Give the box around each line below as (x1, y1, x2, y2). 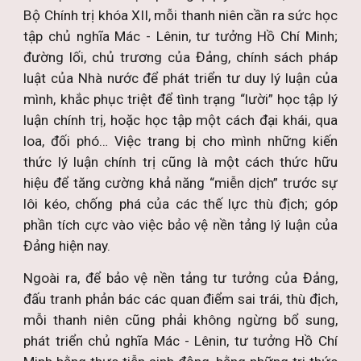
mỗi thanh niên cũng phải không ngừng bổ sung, (23, 312, 338, 328)
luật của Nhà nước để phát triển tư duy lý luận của (23, 70, 338, 86)
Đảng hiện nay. (23, 238, 111, 254)
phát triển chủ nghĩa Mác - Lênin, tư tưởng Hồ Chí (23, 333, 338, 349)
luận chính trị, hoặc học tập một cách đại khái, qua (23, 112, 338, 128)
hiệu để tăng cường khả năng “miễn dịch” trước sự (23, 175, 338, 191)
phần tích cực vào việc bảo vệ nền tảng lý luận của (23, 217, 338, 233)
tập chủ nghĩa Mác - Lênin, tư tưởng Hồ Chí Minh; (23, 28, 338, 44)
